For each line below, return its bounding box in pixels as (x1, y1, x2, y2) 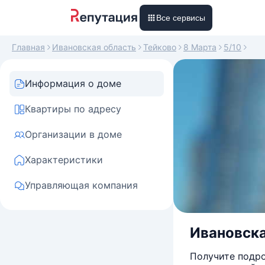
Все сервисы (156, 13, 205, 22)
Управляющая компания (25, 179, 138, 191)
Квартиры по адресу (25, 103, 121, 115)
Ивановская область (52, 42, 136, 52)
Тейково (143, 42, 176, 52)
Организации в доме (25, 128, 122, 140)
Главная (12, 42, 45, 52)
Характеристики (25, 154, 103, 166)
